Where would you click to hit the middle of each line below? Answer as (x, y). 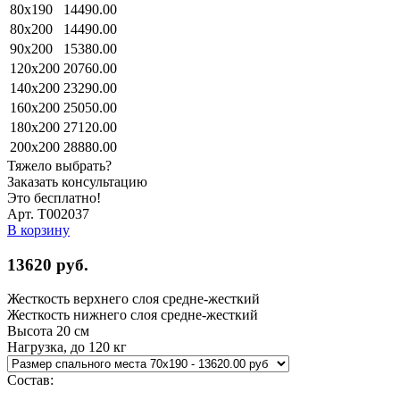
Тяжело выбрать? (59, 165)
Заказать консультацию (77, 181)
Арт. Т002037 (48, 213)
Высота (30, 331)
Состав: (30, 380)
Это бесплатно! (54, 197)
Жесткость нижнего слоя (82, 315)
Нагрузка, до (46, 347)
